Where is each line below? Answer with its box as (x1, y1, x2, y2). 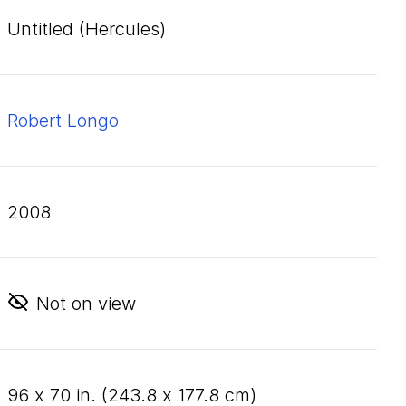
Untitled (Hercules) (7, 18, 166, 40)
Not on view (36, 293, 136, 314)
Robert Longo (7, 110, 119, 131)
